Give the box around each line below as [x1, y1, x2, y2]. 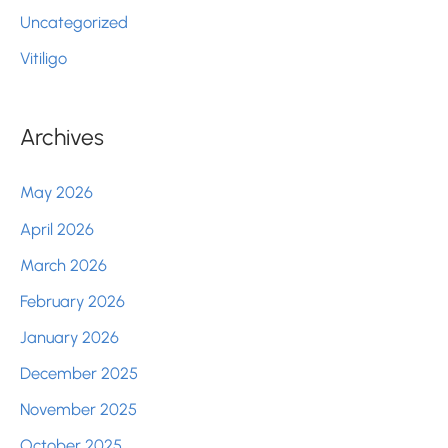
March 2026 [20, 254, 107, 275]
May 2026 [20, 182, 93, 203]
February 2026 [20, 290, 125, 311]
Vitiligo [20, 47, 67, 68]
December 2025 [20, 362, 138, 383]
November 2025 [20, 398, 137, 419]
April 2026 [20, 218, 94, 239]
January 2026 [20, 326, 119, 347]
